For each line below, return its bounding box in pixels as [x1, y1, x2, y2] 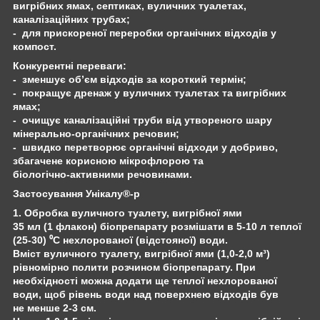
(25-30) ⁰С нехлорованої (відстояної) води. [13, 234, 231, 246]
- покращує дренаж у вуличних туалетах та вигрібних [13, 86, 286, 99]
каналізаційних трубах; [13, 13, 130, 25]
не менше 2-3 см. [13, 301, 96, 314]
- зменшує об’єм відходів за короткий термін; [13, 73, 246, 85]
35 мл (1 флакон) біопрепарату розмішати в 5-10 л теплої [13, 220, 301, 232]
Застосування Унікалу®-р [13, 187, 140, 199]
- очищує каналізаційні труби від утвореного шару [13, 114, 272, 126]
